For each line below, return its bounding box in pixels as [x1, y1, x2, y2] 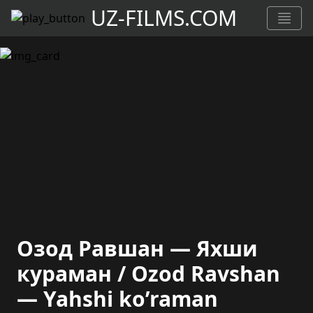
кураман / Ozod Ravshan [17, 259, 280, 288]
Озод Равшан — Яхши [17, 234, 258, 263]
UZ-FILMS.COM [91, 3, 237, 32]
